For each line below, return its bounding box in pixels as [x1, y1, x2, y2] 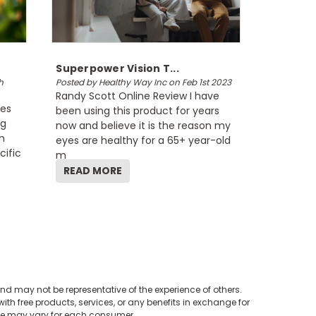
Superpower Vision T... [56, 61, 179, 75]
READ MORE [63, 164, 123, 178]
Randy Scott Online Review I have [56, 89, 220, 103]
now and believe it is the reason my [56, 119, 231, 133]
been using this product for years [56, 104, 220, 118]
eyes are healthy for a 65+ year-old [56, 133, 231, 147]
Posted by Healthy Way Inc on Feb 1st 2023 [56, 76, 232, 88]
